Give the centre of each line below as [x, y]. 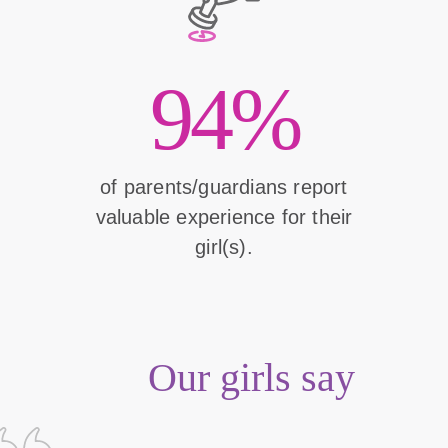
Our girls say [251, 378]
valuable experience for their [224, 217]
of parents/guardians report [224, 187]
